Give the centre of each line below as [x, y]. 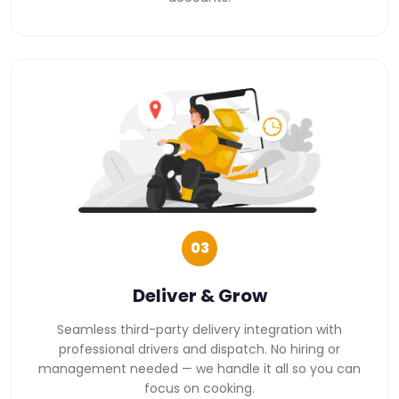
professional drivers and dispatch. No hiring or [199, 349]
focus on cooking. [199, 388]
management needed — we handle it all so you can [199, 368]
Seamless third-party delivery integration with [199, 329]
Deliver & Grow [199, 295]
